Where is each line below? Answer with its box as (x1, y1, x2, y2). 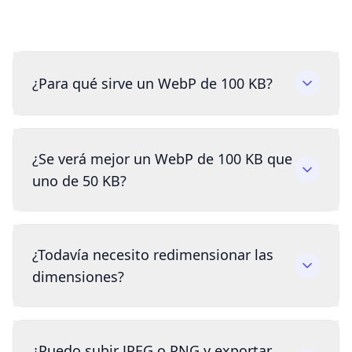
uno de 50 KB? (32, 171, 126, 191)
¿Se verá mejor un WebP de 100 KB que (32, 149, 292, 169)
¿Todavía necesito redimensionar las (32, 245, 273, 265)
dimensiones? (32, 267, 124, 287)
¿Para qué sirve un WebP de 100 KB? (32, 74, 273, 93)
